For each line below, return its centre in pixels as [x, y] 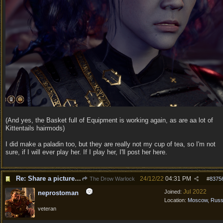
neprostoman [58, 193]
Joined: [174, 192]
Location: [176, 200]
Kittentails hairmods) [35, 128]
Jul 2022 [195, 192]
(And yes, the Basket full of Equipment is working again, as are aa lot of [109, 120]
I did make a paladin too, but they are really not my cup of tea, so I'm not [111, 144]
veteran [47, 209]
